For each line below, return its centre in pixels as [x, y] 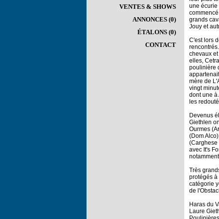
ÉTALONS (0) [157, 32]
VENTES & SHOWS [148, 7]
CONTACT [161, 45]
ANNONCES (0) [154, 19]
